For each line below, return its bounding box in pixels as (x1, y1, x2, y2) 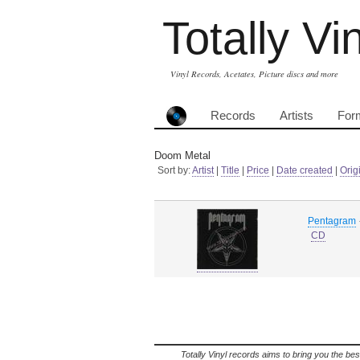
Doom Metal (154, 149, 211, 162)
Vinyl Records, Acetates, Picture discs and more (170, 68, 338, 80)
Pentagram (308, 215, 356, 227)
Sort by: (157, 165, 192, 176)
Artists (280, 109, 313, 122)
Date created (276, 165, 333, 176)
